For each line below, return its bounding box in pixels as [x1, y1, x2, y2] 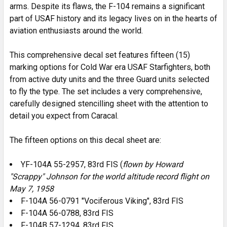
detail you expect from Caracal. [10, 111, 119, 121]
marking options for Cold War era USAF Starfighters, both [10, 62, 210, 72]
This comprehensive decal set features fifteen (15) [10, 50, 190, 60]
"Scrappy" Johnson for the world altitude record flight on [10, 172, 209, 181]
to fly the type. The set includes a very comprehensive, [10, 87, 202, 96]
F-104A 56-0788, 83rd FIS [21, 208, 113, 218]
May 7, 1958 [10, 184, 54, 194]
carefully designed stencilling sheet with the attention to [10, 99, 208, 108]
